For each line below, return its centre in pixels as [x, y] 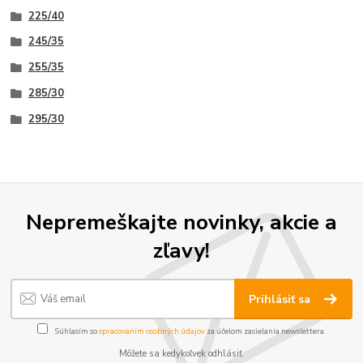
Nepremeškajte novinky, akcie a [181, 222]
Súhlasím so [76, 331]
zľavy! [181, 250]
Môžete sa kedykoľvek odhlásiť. [181, 353]
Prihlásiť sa [282, 300]
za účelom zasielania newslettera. [265, 331]
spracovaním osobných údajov [152, 331]
